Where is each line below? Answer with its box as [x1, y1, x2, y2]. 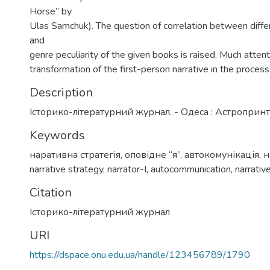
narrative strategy [30, 162, 103, 176]
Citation [30, 184, 72, 201]
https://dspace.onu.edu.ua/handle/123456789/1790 [30, 248, 250, 262]
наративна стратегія [30, 148, 121, 162]
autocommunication [151, 162, 231, 176]
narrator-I [107, 162, 146, 176]
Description [30, 84, 93, 101]
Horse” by [30, 4, 72, 18]
